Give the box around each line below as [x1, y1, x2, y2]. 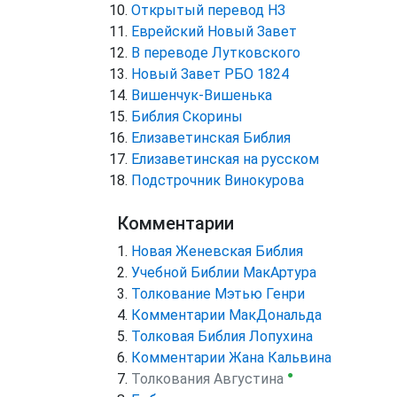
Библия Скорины [131, 107, 243, 125]
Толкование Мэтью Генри [131, 284, 305, 302]
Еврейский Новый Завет [131, 22, 297, 40]
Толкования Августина [131, 370, 284, 387]
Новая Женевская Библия [131, 242, 303, 260]
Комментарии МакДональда [131, 306, 322, 323]
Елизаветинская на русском [131, 150, 319, 167]
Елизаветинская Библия [131, 128, 291, 146]
